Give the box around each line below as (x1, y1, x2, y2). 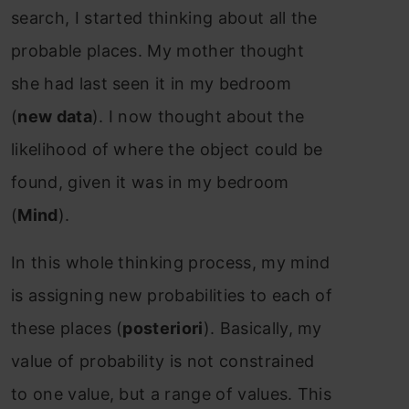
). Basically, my (203, 318, 322, 338)
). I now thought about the (91, 106, 305, 126)
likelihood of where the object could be (11, 139, 323, 159)
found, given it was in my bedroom (11, 172, 289, 192)
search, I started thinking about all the (11, 7, 318, 27)
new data (17, 106, 92, 126)
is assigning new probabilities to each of (11, 285, 333, 305)
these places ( (11, 318, 123, 338)
